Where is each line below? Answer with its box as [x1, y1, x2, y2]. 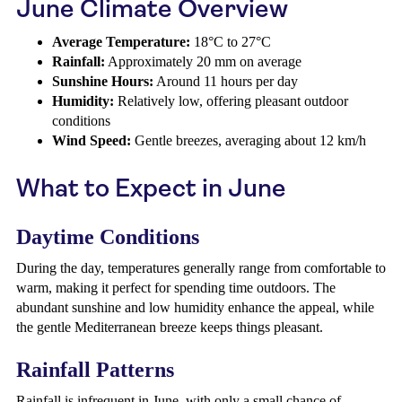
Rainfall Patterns [16, 358, 174, 381]
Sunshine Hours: [52, 74, 153, 89]
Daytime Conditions [16, 225, 199, 249]
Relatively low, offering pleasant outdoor [114, 93, 348, 109]
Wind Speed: [52, 133, 131, 148]
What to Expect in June [16, 173, 286, 203]
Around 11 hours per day [153, 74, 298, 89]
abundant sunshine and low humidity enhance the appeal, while [16, 300, 374, 315]
